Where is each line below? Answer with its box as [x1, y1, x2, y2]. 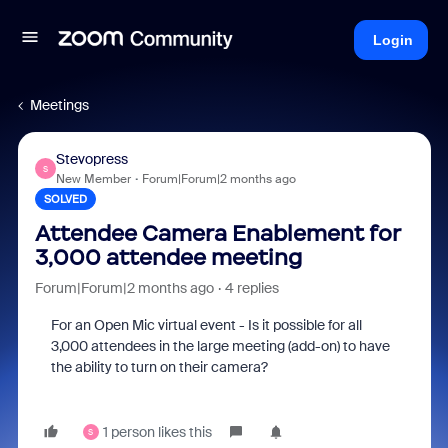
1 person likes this [102, 423, 212, 441]
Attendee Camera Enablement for [34, 220, 400, 247]
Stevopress [55, 150, 128, 168]
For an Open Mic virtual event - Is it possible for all [50, 316, 362, 334]
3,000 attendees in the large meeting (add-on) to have [50, 337, 390, 355]
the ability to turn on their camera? [50, 358, 268, 376]
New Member [55, 171, 131, 187]
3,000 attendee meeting [34, 244, 302, 271]
